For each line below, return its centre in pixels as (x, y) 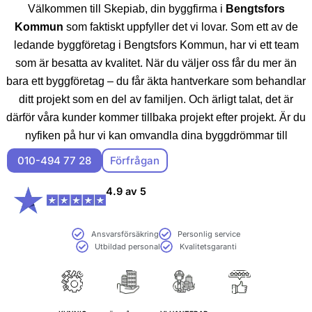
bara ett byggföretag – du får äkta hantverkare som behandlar (156, 81)
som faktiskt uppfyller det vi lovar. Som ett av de (180, 26)
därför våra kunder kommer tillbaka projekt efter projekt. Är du (156, 117)
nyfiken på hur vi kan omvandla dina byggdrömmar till (156, 135)
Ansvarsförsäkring (125, 234)
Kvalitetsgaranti (208, 247)
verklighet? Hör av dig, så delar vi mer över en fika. (156, 153)
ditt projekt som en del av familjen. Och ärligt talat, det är (156, 99)
